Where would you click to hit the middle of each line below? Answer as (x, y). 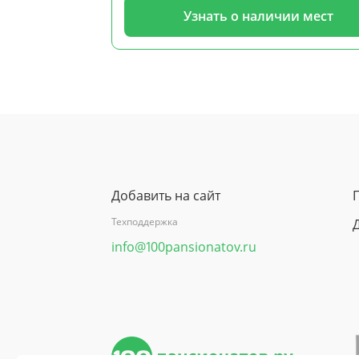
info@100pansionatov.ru (184, 247)
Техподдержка (145, 222)
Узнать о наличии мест (258, 16)
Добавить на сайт (166, 196)
